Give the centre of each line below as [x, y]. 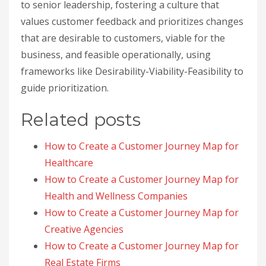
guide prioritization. [65, 88]
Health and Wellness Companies [116, 196]
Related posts [81, 120]
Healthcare [69, 163]
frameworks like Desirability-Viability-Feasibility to [132, 71]
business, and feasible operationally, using [116, 55]
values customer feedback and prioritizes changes [132, 21]
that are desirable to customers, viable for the [123, 38]
